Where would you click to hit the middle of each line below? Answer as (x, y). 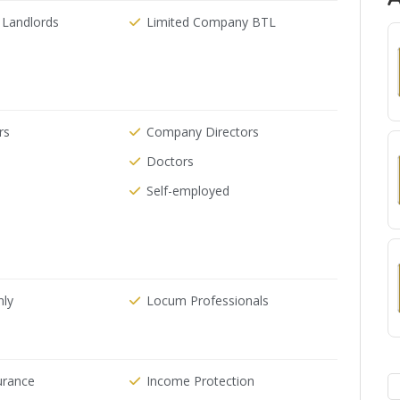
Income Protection (201, 381)
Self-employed (188, 191)
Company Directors (203, 132)
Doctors (171, 161)
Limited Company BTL (212, 22)
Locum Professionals (208, 300)
